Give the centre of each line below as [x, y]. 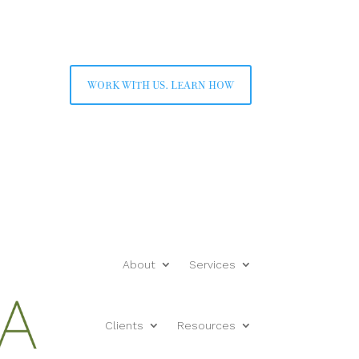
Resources [206, 325]
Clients [124, 325]
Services [212, 264]
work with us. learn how [160, 85]
